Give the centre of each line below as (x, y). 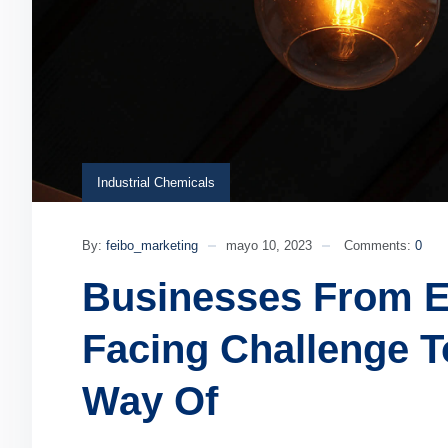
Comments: (379, 245)
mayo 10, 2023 (269, 245)
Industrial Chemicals (156, 182)
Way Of (150, 400)
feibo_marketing (152, 245)
